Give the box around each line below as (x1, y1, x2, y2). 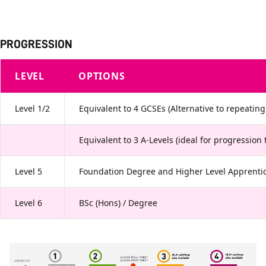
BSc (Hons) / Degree (79, 197, 157, 209)
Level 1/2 (15, 103, 50, 115)
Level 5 (15, 166, 42, 178)
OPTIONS (78, 69, 125, 83)
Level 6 (15, 197, 42, 209)
